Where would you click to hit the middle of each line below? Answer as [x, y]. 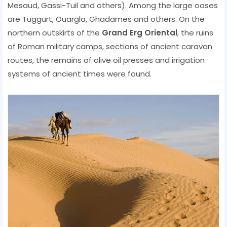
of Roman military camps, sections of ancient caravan [110, 46]
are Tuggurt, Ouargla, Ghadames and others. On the [106, 19]
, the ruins [195, 32]
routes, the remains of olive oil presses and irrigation [106, 60]
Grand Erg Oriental [140, 32]
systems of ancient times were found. [80, 73]
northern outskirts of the [55, 32]
